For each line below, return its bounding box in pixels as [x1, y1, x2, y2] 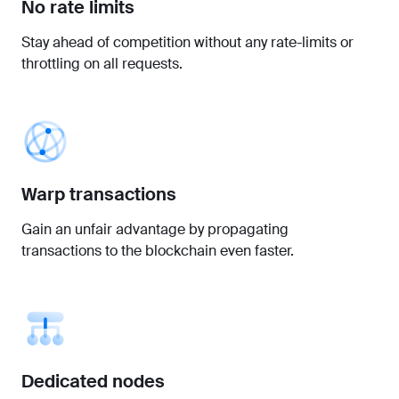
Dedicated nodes [21, 369, 165, 393]
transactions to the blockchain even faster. [21, 240, 294, 260]
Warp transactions [21, 182, 176, 206]
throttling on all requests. [21, 53, 183, 73]
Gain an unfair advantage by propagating [21, 219, 289, 239]
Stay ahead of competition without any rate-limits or [21, 32, 354, 52]
